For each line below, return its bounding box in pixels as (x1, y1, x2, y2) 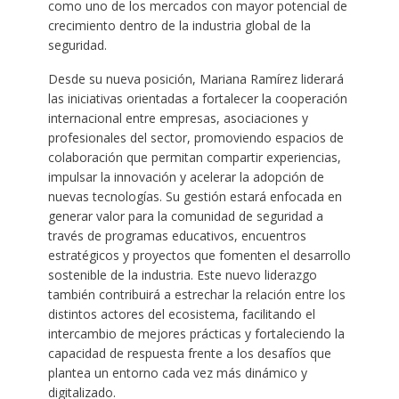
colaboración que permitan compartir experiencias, (47, 148, 341, 166)
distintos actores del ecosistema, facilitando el (47, 305, 315, 322)
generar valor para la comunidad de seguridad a (47, 207, 323, 224)
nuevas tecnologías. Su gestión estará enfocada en (47, 187, 342, 205)
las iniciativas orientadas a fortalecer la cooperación (47, 89, 347, 107)
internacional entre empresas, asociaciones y (47, 109, 308, 126)
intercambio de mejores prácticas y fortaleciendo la (47, 324, 345, 342)
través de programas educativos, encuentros (47, 226, 306, 244)
